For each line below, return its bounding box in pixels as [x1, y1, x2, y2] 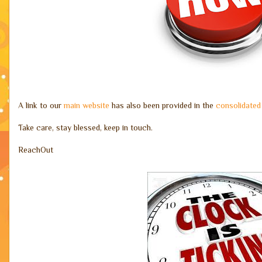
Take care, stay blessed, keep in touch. [18, 123, 153, 132]
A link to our [18, 101, 64, 110]
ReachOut [18, 145, 53, 154]
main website [64, 101, 109, 110]
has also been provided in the [109, 101, 216, 110]
